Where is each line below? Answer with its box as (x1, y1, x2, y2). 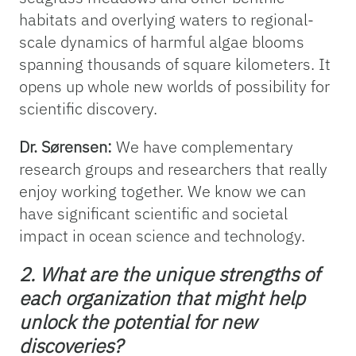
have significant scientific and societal (19, 203, 288, 225)
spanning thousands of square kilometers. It (19, 53, 331, 75)
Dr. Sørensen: (19, 136, 112, 158)
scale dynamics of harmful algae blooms (19, 31, 304, 53)
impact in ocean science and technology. (19, 225, 305, 247)
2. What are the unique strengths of (19, 261, 319, 288)
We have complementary (112, 136, 293, 158)
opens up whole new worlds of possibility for (19, 75, 330, 98)
